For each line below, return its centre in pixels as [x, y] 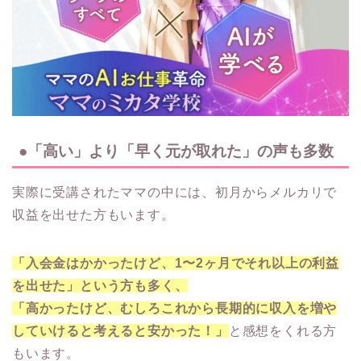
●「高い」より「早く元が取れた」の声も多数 [176, 151]
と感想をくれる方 [283, 330]
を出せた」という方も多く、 [100, 285]
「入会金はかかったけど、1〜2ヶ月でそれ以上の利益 [176, 263]
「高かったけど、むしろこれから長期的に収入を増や [175, 308]
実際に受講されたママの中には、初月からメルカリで [175, 192]
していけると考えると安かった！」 [120, 330]
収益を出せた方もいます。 [93, 214]
